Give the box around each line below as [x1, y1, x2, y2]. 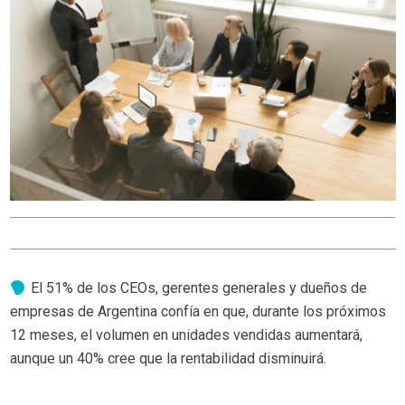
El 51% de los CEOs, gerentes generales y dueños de [30, 278, 367, 297]
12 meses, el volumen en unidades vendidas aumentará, [9, 325, 363, 344]
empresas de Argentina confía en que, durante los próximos [9, 302, 386, 320]
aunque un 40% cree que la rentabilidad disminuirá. [9, 349, 326, 367]
